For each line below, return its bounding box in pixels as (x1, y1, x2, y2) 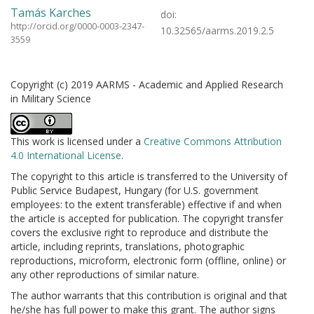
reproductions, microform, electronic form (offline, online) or (11, 254, 286, 267)
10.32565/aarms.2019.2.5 (160, 24, 274, 37)
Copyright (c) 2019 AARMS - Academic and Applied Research (11, 78, 283, 91)
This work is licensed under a (11, 135, 144, 148)
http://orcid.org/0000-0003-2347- (11, 20, 144, 32)
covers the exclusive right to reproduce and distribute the (11, 226, 268, 239)
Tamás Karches (11, 5, 91, 20)
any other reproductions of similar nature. (11, 268, 199, 281)
